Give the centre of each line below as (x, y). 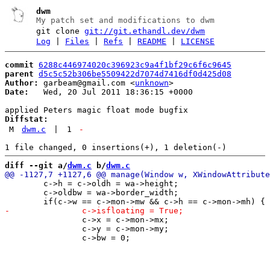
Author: (22, 83)
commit (19, 64)
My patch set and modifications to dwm (126, 20)
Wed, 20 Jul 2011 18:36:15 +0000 (111, 92)
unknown (152, 83)
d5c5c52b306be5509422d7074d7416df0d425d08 (135, 74)
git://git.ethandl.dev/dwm (145, 31)
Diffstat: (27, 119)
